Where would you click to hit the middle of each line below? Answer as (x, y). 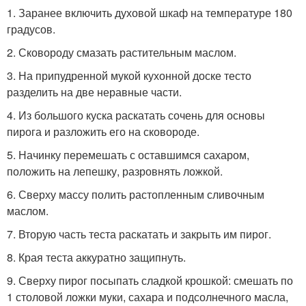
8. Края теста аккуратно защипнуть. (96, 257)
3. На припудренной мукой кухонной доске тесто (129, 75)
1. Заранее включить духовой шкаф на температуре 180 (150, 13)
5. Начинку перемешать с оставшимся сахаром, (128, 155)
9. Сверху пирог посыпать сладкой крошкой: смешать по (150, 280)
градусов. (31, 29)
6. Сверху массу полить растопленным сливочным (136, 194)
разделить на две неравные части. (94, 92)
